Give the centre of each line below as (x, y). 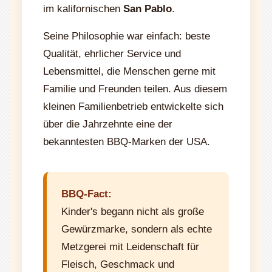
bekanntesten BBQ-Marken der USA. (127, 141)
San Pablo (148, 8)
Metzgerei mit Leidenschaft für (130, 246)
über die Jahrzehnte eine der (108, 124)
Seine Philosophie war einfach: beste (127, 36)
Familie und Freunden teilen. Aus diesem (135, 89)
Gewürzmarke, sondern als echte (137, 229)
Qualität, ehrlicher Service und (112, 53)
